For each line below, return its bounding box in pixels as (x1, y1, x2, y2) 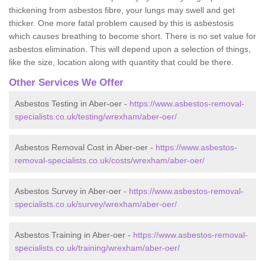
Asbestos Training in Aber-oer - (15, 230, 133, 240)
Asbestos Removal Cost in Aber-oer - (15, 142, 156, 152)
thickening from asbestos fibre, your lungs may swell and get (9, 5, 235, 15)
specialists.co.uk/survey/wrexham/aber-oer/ (15, 199, 177, 209)
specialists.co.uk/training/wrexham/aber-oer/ (15, 243, 180, 253)
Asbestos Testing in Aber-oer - (15, 98, 130, 108)
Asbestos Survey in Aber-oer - (15, 186, 129, 196)
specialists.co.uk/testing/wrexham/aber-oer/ (15, 111, 177, 121)
